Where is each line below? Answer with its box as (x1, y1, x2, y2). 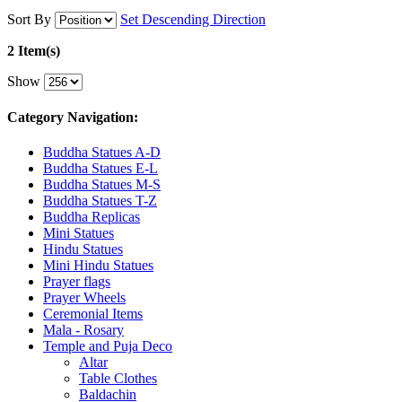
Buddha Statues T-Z (43, 193, 157, 209)
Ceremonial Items (43, 306, 143, 322)
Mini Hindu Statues (43, 258, 153, 274)
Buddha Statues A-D (43, 144, 161, 161)
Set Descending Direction (120, 11, 266, 27)
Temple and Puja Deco (43, 338, 172, 354)
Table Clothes (79, 371, 157, 387)
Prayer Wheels (43, 290, 126, 306)
